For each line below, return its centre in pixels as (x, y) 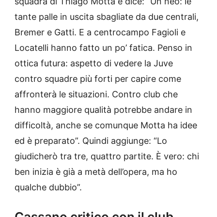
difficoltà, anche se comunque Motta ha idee (106, 125)
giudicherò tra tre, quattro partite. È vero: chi (107, 156)
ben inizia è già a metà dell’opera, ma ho (96, 172)
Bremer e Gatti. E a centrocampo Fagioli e (100, 32)
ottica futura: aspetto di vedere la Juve (94, 63)
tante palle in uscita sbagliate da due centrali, (107, 17)
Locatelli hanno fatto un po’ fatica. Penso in (103, 48)
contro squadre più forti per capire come (98, 79)
